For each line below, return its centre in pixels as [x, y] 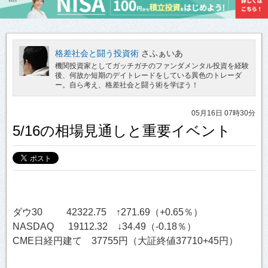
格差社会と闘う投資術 [97, 53]
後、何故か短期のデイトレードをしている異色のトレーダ [148, 75]
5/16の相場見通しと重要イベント [122, 130]
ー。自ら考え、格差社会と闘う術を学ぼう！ [127, 85]
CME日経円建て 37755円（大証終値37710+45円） [125, 240]
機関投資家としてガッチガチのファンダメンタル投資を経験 [152, 66]
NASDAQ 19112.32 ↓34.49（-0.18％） [104, 226]
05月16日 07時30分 [223, 113]
